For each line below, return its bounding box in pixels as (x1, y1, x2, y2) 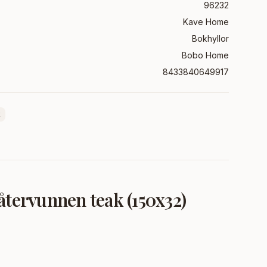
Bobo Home (182, 50, 229, 60)
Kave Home (183, 17, 229, 27)
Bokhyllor (192, 33, 229, 44)
